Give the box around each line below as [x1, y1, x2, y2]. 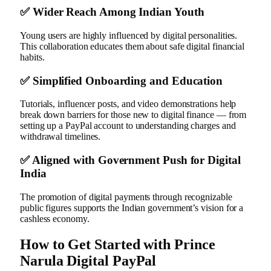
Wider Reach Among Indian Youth [32, 5, 204, 19]
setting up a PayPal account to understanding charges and [20, 120, 236, 131]
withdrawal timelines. [20, 131, 101, 142]
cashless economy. [20, 213, 90, 224]
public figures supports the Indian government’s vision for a [20, 202, 244, 213]
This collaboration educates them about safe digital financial [20, 41, 245, 52]
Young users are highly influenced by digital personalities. [20, 30, 238, 41]
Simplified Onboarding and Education [32, 74, 223, 87]
